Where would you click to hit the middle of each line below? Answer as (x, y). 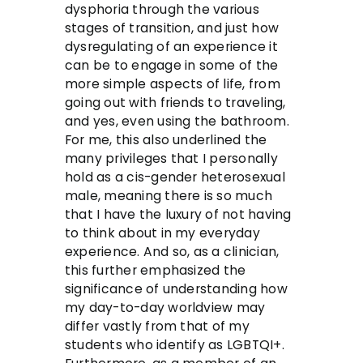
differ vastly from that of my (157, 327)
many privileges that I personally (171, 159)
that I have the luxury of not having (178, 215)
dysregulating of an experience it (171, 47)
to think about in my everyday (162, 233)
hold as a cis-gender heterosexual (175, 177)
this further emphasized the (156, 271)
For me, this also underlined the (166, 140)
